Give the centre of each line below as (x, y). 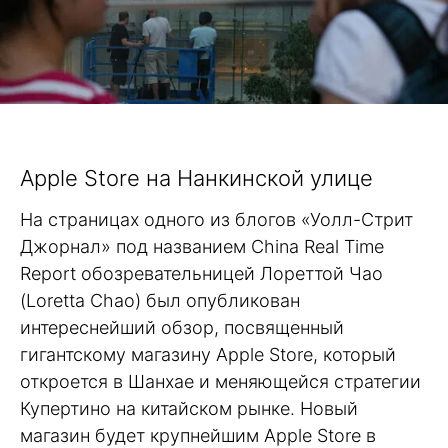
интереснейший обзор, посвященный (182, 328)
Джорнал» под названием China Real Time (202, 247)
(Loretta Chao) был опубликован (160, 301)
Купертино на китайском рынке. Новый (189, 409)
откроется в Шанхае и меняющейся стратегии (220, 382)
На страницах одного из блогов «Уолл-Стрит (216, 220)
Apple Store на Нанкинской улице (196, 178)
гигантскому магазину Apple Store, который (208, 355)
